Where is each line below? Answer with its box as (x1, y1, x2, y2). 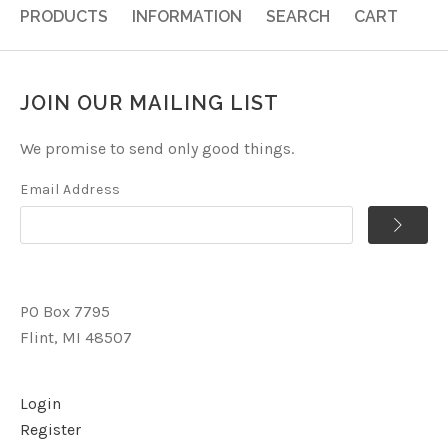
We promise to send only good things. (20, 139, 294, 159)
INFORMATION (132, 7, 242, 27)
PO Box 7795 (20, 302, 110, 322)
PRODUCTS (20, 7, 108, 27)
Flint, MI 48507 (20, 328, 132, 348)
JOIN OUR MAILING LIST (20, 91, 279, 116)
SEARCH (266, 7, 330, 27)
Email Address (20, 181, 122, 199)
